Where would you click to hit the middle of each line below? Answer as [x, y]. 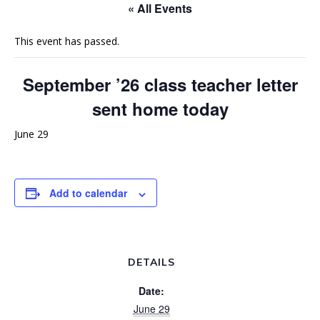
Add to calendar [88, 193]
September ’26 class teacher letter [160, 85]
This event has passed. [67, 41]
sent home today [160, 109]
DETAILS [151, 262]
